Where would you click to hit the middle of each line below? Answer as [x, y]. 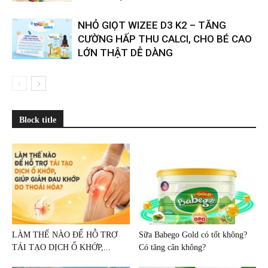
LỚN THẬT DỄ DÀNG [125, 52]
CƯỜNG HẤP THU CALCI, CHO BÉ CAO [165, 39]
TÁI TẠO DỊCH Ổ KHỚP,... [61, 247]
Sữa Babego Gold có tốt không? [193, 234]
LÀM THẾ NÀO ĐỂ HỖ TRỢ [65, 234]
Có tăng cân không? [172, 247]
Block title [38, 120]
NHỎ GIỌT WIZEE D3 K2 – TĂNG [152, 25]
